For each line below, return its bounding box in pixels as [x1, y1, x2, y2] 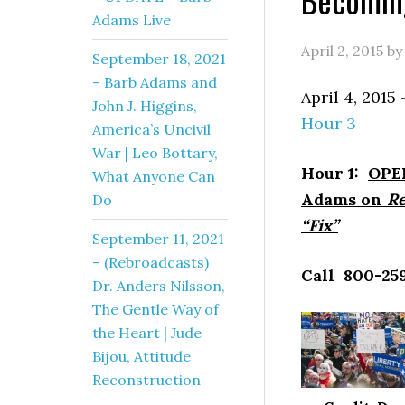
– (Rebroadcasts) [92, 253, 209, 271]
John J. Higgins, [92, 97, 197, 115]
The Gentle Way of [92, 300, 219, 318]
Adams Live [92, 11, 171, 29]
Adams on [301, 189, 387, 210]
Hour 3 [301, 113, 356, 134]
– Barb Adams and [92, 73, 217, 91]
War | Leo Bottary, [92, 144, 218, 162]
